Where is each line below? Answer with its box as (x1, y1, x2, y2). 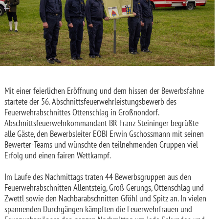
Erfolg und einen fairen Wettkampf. (4, 149, 111, 161)
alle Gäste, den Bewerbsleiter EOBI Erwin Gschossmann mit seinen (4, 128, 204, 139)
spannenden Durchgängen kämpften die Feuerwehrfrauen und (4, 203, 192, 215)
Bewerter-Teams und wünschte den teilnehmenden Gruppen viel (4, 138, 198, 150)
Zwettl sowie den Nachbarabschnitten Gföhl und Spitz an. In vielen (4, 192, 206, 204)
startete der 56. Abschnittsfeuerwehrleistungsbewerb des (4, 95, 176, 107)
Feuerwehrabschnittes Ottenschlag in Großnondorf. (4, 106, 159, 118)
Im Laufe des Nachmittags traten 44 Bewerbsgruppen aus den (4, 171, 191, 182)
